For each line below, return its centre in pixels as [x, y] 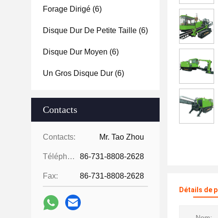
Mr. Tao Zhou [122, 137]
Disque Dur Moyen [75, 52]
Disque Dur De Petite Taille [90, 30]
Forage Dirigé [67, 9]
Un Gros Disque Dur [78, 73]
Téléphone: [71, 156]
